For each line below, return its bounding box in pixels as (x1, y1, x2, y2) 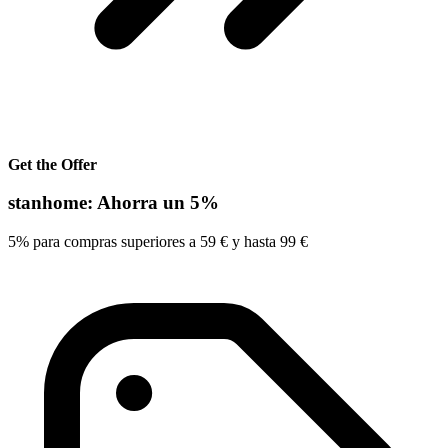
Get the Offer (8, 155, 97, 173)
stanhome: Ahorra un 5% (8, 192, 219, 214)
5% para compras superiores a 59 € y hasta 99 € (8, 232, 308, 250)
